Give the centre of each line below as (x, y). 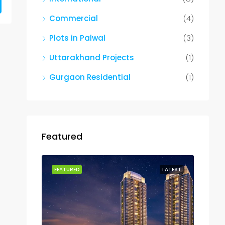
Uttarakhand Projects (92, 58)
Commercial (74, 19)
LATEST (172, 170)
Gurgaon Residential (90, 77)
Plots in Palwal (77, 38)
